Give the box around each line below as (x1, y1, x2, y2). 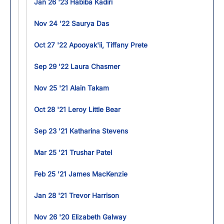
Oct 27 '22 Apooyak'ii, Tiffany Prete (34, 40, 147, 49)
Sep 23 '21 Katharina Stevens (34, 126, 128, 135)
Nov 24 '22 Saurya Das (34, 19, 109, 27)
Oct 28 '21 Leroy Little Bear (34, 105, 120, 113)
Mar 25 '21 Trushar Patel (34, 148, 112, 156)
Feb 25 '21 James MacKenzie (34, 169, 127, 178)
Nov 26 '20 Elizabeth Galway (34, 212, 126, 221)
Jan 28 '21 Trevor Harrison (34, 191, 119, 199)
